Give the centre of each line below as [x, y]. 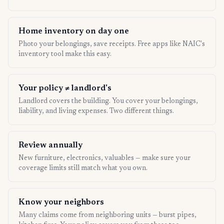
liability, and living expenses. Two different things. [96, 112]
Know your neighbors [61, 203]
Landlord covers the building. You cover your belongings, [108, 102]
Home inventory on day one [74, 32]
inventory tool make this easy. [65, 55]
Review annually [50, 146]
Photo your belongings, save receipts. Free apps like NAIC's [112, 45]
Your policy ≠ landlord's [65, 89]
